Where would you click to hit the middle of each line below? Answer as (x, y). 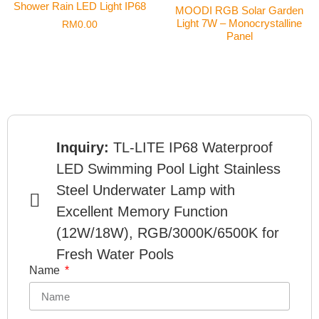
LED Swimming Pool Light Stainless (168, 169)
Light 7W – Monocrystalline (239, 23)
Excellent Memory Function (142, 212)
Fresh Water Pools (115, 255)
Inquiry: (84, 148)
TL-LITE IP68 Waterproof (193, 148)
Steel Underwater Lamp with (145, 190)
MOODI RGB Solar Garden (239, 10)
